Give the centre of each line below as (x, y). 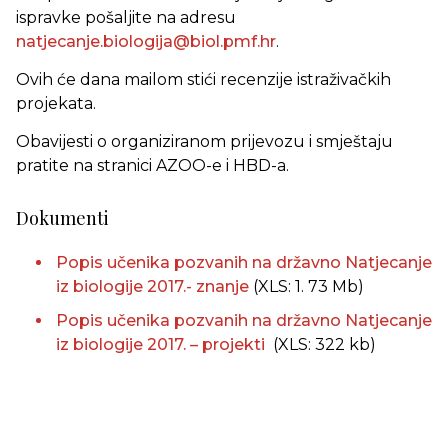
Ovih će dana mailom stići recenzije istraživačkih (203, 79)
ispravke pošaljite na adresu (126, 17)
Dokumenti (62, 218)
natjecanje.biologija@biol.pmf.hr (146, 41)
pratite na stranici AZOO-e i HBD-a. (152, 165)
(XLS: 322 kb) (324, 344)
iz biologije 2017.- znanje (154, 286)
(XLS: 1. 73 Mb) (308, 286)
